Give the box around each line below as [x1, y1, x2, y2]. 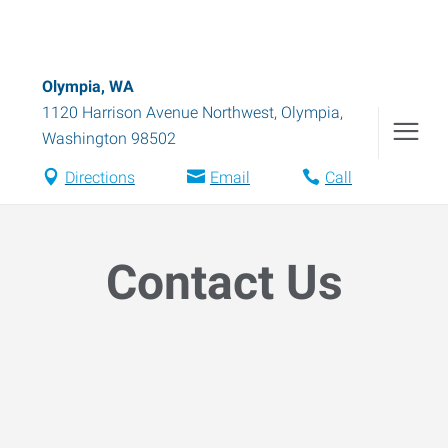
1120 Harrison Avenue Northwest [42, 103, 274, 122]
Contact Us [105, 254, 343, 311]
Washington [42, 129, 127, 148]
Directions [64, 168, 135, 187]
